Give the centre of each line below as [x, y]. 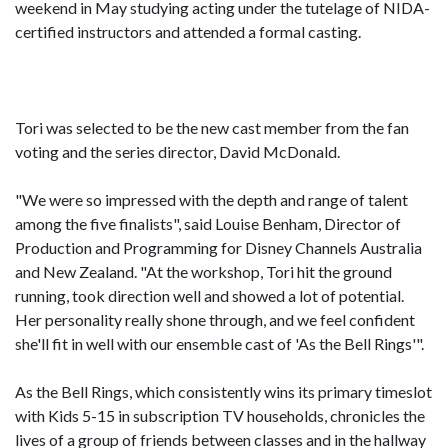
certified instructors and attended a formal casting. [188, 31]
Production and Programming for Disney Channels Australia [218, 247]
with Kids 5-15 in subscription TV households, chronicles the [220, 415]
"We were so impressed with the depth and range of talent [211, 199]
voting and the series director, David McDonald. [177, 151]
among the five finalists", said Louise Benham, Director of [208, 223]
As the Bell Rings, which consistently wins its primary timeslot [223, 391]
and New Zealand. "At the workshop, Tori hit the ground [203, 271]
